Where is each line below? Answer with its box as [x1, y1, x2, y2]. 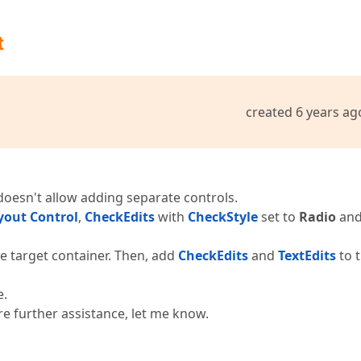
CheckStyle [188, 208, 258, 226]
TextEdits [278, 247, 336, 264]
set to [258, 208, 299, 226]
